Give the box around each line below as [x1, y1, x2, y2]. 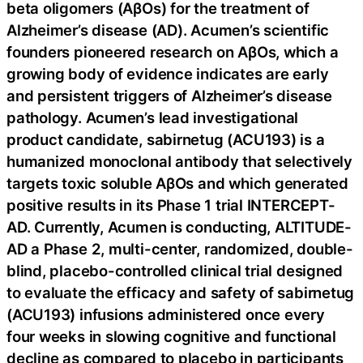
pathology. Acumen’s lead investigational [6, 109, 299, 127]
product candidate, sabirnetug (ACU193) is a [6, 130, 325, 149]
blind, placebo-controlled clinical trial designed [6, 262, 344, 280]
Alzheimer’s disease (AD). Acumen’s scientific [6, 21, 330, 40]
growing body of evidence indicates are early [6, 65, 329, 83]
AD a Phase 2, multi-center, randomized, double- [6, 240, 353, 258]
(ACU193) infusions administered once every [6, 305, 325, 324]
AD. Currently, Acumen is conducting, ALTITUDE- [6, 218, 352, 237]
